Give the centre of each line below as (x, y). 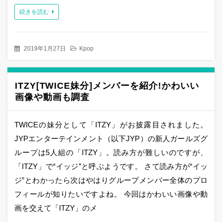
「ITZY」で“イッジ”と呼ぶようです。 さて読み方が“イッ (111, 166)
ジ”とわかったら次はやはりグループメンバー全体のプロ (111, 180)
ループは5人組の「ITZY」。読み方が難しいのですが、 (111, 152)
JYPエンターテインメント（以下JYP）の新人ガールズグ (111, 138)
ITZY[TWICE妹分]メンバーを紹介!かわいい (107, 85)
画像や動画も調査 (53, 97)
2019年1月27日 (45, 48)
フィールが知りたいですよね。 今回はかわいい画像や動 (111, 194)
